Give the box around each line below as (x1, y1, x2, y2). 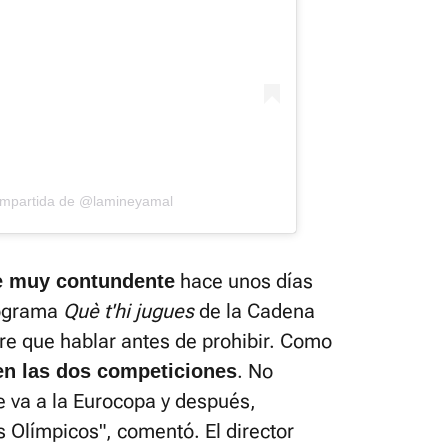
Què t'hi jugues (63, 298, 194, 323)
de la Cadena (194, 298, 315, 323)
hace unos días (175, 268, 313, 293)
